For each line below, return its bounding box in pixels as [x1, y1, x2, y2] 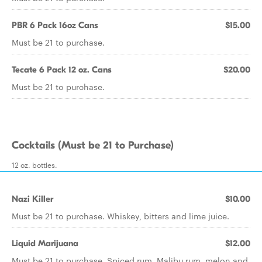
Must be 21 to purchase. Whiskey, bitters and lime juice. [12, 210, 229, 222]
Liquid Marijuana [12, 238, 78, 249]
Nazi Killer [12, 194, 53, 204]
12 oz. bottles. [12, 159, 57, 170]
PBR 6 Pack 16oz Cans [12, 20, 98, 30]
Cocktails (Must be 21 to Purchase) [12, 139, 174, 151]
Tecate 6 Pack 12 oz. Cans [12, 64, 112, 75]
